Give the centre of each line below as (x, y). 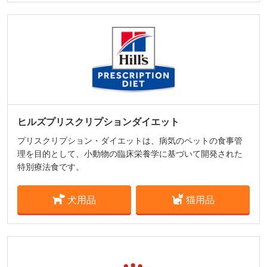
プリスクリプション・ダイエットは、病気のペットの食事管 (130, 141)
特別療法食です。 (51, 167)
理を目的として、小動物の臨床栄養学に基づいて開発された (130, 154)
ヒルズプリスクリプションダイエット (98, 122)
